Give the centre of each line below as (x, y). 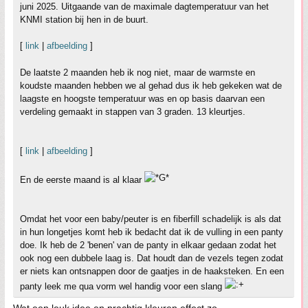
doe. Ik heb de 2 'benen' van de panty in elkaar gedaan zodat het (148, 245)
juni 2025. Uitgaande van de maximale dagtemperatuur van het (144, 7)
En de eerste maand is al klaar (82, 180)
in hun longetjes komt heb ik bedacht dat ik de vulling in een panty (152, 232)
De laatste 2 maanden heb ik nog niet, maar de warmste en (137, 73)
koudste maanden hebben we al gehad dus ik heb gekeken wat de (151, 86)
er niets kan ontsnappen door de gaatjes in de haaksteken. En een (152, 272)
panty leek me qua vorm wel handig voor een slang (122, 287)
